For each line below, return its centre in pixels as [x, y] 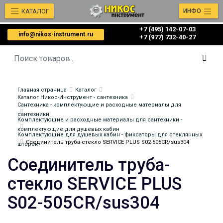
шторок [28, 144]
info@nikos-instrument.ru [56, 34]
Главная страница [42, 90]
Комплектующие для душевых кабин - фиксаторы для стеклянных [110, 135]
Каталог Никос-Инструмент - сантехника [73, 97]
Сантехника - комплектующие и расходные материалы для [99, 105]
